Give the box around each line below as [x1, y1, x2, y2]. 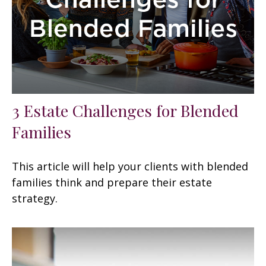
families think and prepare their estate [12, 175, 212, 189]
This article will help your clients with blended [12, 159, 248, 173]
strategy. [12, 191, 58, 205]
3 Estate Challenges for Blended [12, 99, 239, 121]
